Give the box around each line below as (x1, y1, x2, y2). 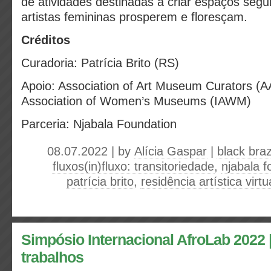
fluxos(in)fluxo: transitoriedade (53, 160, 214, 173)
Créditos (21, 33, 70, 47)
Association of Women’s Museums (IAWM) (21, 94, 251, 108)
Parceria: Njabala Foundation (21, 117, 177, 131)
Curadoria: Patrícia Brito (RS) (21, 56, 179, 70)
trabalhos (21, 249, 83, 266)
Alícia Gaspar (134, 145, 207, 158)
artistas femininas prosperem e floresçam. (21, 10, 247, 24)
